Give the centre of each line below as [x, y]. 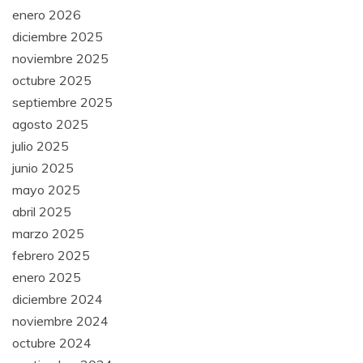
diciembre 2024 [58, 299]
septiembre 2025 [62, 102]
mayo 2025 [46, 190]
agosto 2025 [50, 124]
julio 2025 [41, 146]
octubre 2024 [52, 343]
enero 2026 [47, 15]
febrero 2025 [51, 255]
